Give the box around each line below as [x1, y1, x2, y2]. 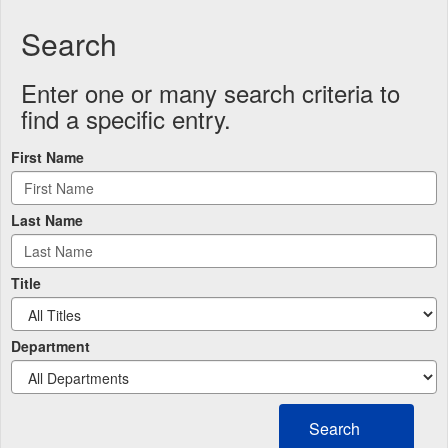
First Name [11, 147, 84, 168]
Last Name [11, 210, 83, 231]
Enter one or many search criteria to [21, 75, 400, 111]
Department [11, 336, 90, 357]
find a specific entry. [21, 101, 231, 137]
